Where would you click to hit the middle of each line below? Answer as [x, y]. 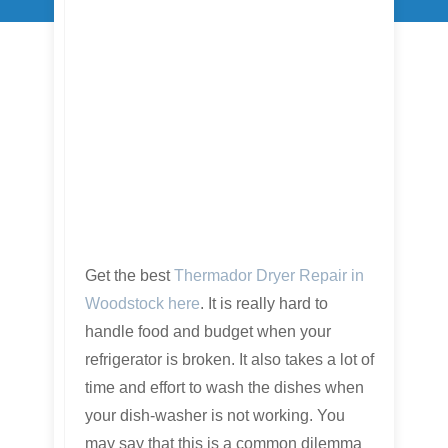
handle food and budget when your [208, 331]
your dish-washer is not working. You [215, 415]
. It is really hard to [264, 303]
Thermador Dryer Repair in [269, 275]
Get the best [129, 275]
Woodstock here [142, 303]
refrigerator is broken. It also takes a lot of [229, 359]
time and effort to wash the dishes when [224, 387]
